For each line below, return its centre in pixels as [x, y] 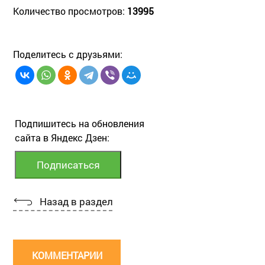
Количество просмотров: [70, 11]
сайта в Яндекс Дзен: [62, 137]
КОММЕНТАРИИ [67, 255]
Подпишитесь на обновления [80, 123]
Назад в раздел [76, 201]
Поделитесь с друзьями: [68, 54]
